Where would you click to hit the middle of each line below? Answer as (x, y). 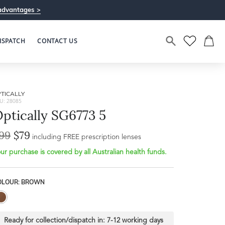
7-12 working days (135, 220)
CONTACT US (58, 41)
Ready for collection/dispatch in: (55, 220)
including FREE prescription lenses (87, 137)
